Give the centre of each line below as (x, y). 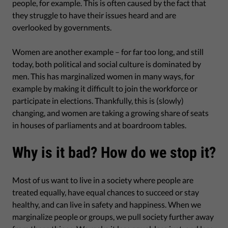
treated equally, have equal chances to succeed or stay (106, 192)
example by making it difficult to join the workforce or (105, 88)
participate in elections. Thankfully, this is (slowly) (98, 100)
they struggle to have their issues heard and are (94, 15)
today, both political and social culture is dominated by (107, 64)
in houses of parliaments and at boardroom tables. (99, 125)
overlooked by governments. (62, 27)
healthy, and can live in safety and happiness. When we (107, 204)
